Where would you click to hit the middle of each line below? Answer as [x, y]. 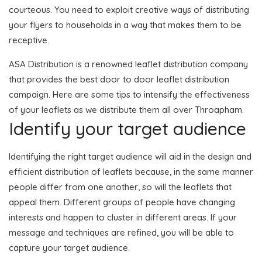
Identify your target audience [127, 128]
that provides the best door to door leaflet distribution [119, 79]
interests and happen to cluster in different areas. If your [123, 217]
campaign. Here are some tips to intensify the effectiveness [129, 94]
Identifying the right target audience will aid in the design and [130, 156]
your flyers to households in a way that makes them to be [125, 25]
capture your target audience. [69, 247]
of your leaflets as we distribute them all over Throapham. [126, 109]
